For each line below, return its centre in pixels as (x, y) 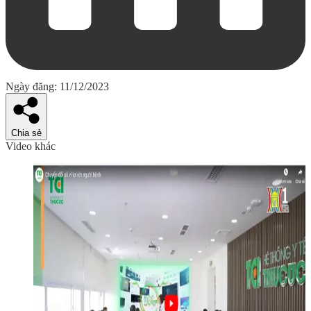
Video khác (31, 146)
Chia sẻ (26, 133)
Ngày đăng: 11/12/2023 (57, 86)
